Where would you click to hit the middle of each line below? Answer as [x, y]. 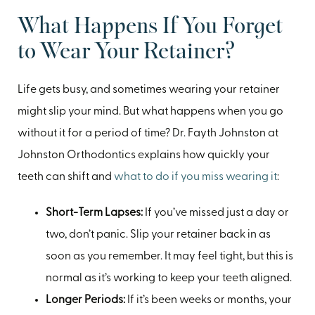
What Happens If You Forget [150, 27]
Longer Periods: [86, 300]
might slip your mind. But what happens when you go [150, 111]
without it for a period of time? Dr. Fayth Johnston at [148, 133]
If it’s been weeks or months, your [210, 300]
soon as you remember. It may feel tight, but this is [169, 256]
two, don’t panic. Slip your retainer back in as [158, 234]
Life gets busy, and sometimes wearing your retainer [149, 90]
